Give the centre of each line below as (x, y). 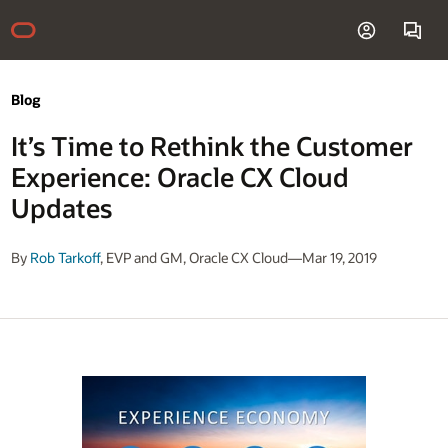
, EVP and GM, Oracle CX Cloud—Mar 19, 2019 (238, 258)
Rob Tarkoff (64, 258)
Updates (61, 208)
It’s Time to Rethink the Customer (211, 146)
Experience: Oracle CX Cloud (179, 177)
